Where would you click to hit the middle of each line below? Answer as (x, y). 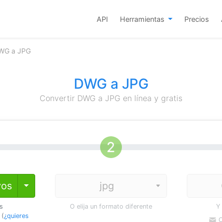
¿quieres (16, 216)
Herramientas (143, 19)
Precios (197, 19)
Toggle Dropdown (57, 185)
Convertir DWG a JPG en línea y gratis (111, 98)
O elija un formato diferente (111, 206)
